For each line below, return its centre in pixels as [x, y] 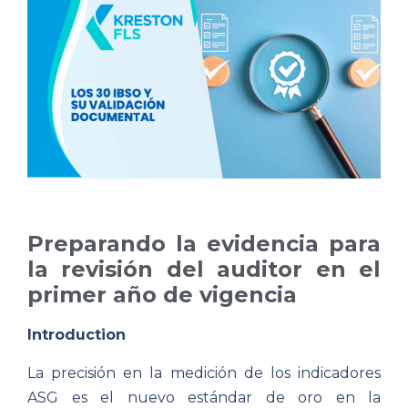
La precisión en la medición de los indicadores [204, 373]
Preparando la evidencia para [204, 244]
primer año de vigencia [162, 295]
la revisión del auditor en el [204, 270]
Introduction [76, 335]
